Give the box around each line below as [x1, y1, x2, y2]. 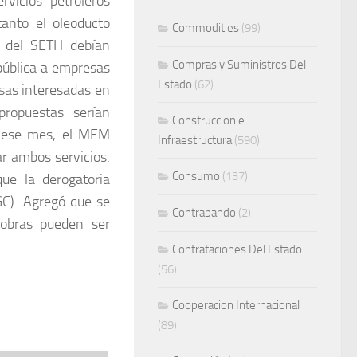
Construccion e [172, 113, 245, 128]
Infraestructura [158, 133, 232, 148]
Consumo [172, 169, 220, 184]
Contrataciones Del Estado [172, 242, 302, 257]
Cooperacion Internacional [172, 298, 300, 313]
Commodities [172, 21, 239, 36]
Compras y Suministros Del [172, 57, 306, 73]
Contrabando [172, 206, 236, 221]
